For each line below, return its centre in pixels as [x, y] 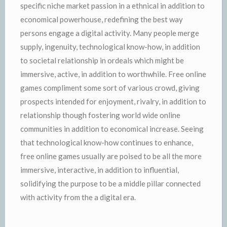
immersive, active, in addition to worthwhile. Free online [113, 74]
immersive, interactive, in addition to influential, [100, 170]
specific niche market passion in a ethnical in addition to [112, 6]
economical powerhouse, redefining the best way [102, 19]
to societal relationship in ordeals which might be [102, 60]
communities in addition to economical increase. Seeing [112, 129]
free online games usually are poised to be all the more [111, 156]
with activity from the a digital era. [78, 197]
